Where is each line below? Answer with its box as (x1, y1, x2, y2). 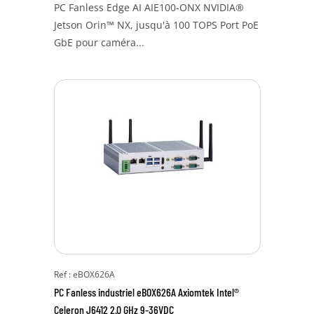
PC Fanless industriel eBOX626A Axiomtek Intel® (53, 285, 239, 299)
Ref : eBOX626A (53, 268, 115, 280)
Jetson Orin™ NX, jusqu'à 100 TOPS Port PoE (53, 18, 259, 32)
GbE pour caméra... (53, 36, 144, 49)
